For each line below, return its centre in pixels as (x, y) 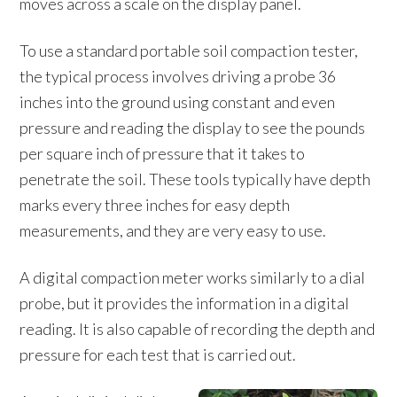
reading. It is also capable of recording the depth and (198, 329)
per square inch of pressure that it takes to (163, 153)
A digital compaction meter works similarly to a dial (193, 277)
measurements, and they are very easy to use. (173, 230)
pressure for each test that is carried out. (158, 354)
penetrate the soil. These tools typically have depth (195, 179)
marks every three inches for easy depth (155, 205)
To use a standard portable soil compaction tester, (189, 51)
